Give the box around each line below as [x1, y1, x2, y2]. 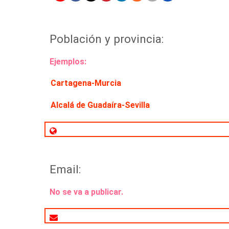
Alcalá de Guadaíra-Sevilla [51, 100, 150, 110]
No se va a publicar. [50, 187, 124, 197]
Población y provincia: [50, 32, 164, 46]
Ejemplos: [50, 57, 87, 67]
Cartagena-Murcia [51, 78, 122, 88]
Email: [50, 163, 81, 176]
